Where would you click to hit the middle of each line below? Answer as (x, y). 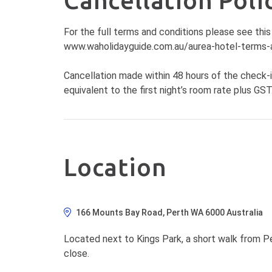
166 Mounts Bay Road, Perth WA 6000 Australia (169, 212)
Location (115, 167)
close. (76, 253)
